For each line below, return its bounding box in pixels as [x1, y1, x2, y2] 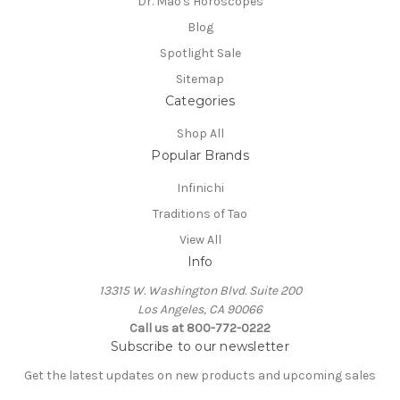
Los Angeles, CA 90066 [137, 302, 262, 318]
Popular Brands [151, 147, 249, 164]
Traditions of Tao [153, 206, 247, 222]
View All [179, 232, 221, 248]
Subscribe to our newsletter [111, 338, 289, 355]
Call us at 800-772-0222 [129, 321, 271, 337]
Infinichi [176, 180, 224, 196]
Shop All [176, 126, 224, 142]
